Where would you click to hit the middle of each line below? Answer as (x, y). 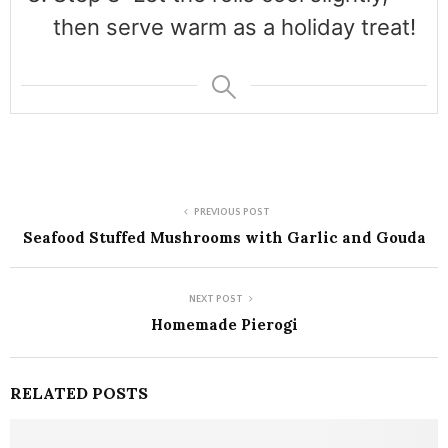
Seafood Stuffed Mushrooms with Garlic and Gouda (224, 237)
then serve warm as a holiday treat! (234, 26)
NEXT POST (216, 299)
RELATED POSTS (79, 392)
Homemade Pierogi (224, 324)
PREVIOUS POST (232, 212)
